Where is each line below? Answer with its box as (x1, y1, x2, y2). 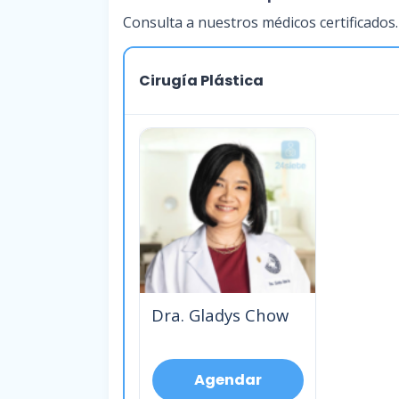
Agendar (193, 369, 262, 390)
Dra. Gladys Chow (151, 304, 289, 327)
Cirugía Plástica (139, 70, 264, 92)
